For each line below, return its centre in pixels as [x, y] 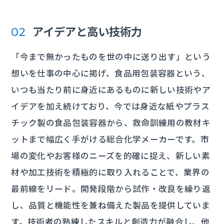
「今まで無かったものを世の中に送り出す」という [111, 56]
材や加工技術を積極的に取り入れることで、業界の [110, 172]
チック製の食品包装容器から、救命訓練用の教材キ [111, 122]
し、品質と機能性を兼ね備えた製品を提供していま [111, 205]
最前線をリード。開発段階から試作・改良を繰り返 [111, 188]
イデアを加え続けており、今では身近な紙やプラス [110, 106]
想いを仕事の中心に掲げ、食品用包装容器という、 [111, 73]
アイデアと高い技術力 [87, 31]
